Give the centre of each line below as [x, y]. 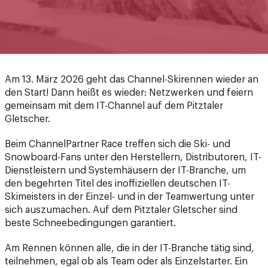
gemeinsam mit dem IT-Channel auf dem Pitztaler [114, 77]
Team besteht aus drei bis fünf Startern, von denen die [127, 246]
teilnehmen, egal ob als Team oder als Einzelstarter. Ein [126, 233]
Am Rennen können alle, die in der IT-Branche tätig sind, [130, 220]
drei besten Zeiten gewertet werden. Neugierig [109, 259]
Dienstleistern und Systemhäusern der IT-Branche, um [125, 142]
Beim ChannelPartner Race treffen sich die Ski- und [118, 116]
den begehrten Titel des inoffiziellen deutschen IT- [118, 155]
